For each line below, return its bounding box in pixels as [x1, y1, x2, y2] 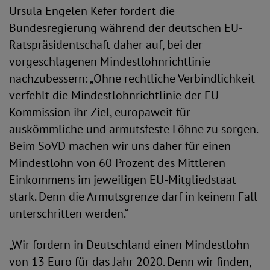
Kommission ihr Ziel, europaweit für [9, 104, 190, 120]
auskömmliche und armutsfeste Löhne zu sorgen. [9, 121, 257, 137]
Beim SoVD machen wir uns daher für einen [9, 138, 231, 154]
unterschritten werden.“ [9, 206, 129, 221]
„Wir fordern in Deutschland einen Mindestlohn [9, 237, 250, 253]
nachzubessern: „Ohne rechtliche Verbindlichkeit [9, 71, 255, 86]
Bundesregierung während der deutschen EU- [9, 20, 243, 36]
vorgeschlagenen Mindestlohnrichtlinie [9, 54, 210, 69]
